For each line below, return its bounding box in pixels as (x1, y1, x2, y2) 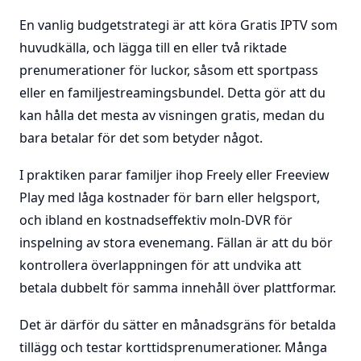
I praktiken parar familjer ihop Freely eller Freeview (19, 166, 330, 184)
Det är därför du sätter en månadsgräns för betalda (19, 316, 336, 334)
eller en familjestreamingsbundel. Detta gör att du (19, 84, 326, 102)
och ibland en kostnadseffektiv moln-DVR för (19, 211, 293, 229)
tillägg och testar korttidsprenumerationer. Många (19, 338, 327, 356)
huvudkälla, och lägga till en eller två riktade (19, 39, 287, 56)
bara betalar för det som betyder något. (19, 129, 263, 147)
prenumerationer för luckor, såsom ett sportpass (19, 61, 318, 79)
